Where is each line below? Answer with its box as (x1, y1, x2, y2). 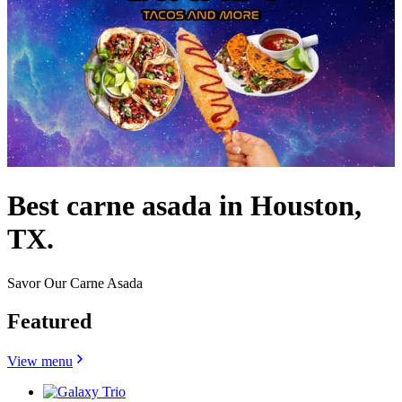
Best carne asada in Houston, (7, 189, 362, 223)
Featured (7, 309, 92, 333)
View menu (7, 353, 73, 369)
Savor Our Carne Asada (7, 275, 143, 291)
